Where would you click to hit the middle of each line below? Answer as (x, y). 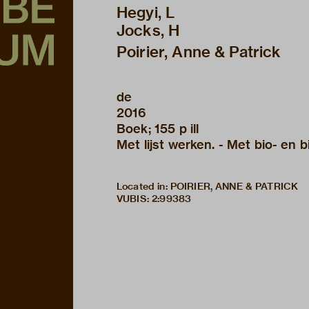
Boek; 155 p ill (158, 129)
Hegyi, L (146, 13)
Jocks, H (148, 31)
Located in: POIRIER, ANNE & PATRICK (208, 187)
